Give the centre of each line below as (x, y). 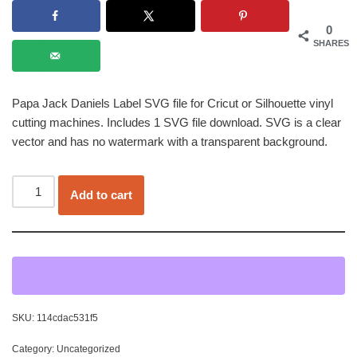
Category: (34, 349)
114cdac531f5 (67, 318)
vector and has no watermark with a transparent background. (170, 141)
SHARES (331, 43)
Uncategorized (88, 349)
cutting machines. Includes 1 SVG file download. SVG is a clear (177, 122)
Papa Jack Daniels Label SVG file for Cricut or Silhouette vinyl (173, 103)
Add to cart (102, 194)
